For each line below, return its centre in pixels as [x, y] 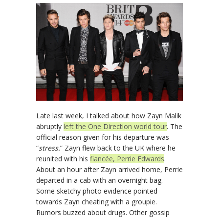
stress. [49, 148]
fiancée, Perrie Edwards [127, 159]
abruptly [50, 127]
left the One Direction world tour [115, 127]
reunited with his [63, 159]
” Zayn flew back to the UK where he [118, 148]
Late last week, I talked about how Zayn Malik [109, 116]
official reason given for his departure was [103, 137]
